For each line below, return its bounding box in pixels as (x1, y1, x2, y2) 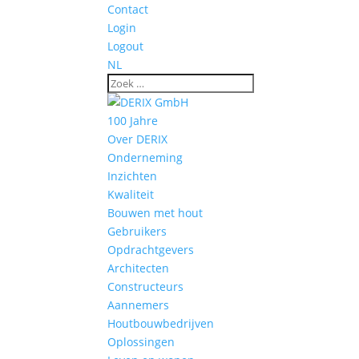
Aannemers (107, 297, 170, 313)
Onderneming (107, 150, 184, 165)
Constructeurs (107, 279, 184, 294)
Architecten (107, 260, 170, 276)
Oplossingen (107, 334, 175, 349)
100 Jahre (107, 113, 159, 128)
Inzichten (107, 168, 158, 184)
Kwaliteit (107, 187, 155, 202)
